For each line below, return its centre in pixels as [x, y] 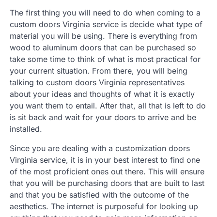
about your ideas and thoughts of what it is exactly [102, 94]
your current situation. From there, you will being [99, 70]
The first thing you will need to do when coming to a [105, 12]
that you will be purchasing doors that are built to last [107, 183]
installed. [26, 129]
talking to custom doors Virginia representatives [97, 82]
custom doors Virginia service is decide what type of [106, 24]
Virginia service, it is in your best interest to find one [105, 160]
